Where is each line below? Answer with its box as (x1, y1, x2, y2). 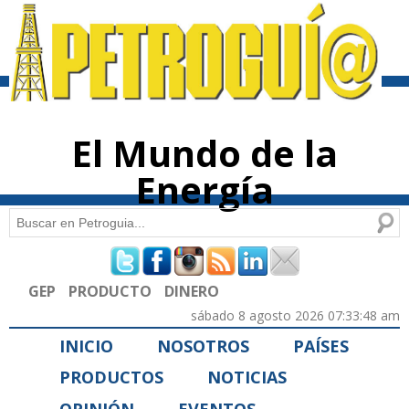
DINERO (164, 280, 219, 301)
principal (165, 36, 204, 48)
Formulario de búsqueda (9, 241, 278, 279)
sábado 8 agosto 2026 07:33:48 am (191, 306, 400, 324)
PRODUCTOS (59, 366, 163, 389)
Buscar (9, 211, 54, 229)
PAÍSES (293, 334, 349, 357)
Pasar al (165, 3, 198, 16)
